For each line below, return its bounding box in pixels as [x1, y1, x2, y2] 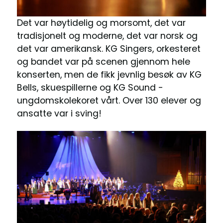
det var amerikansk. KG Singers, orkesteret [16, 42, 201, 55]
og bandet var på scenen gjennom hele [16, 55, 190, 68]
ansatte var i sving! [16, 107, 102, 119]
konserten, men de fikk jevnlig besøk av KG [16, 68, 202, 81]
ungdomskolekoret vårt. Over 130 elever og [16, 94, 201, 107]
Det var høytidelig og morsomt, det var [16, 16, 186, 29]
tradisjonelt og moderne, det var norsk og [16, 29, 198, 42]
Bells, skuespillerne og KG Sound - [16, 81, 163, 94]
